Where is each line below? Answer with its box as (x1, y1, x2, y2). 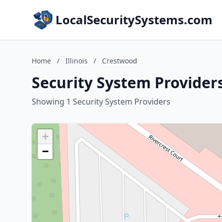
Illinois (65, 56, 88, 65)
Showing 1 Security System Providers (32, 96, 170, 107)
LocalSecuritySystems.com (55, 11, 213, 28)
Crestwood (102, 56, 137, 65)
